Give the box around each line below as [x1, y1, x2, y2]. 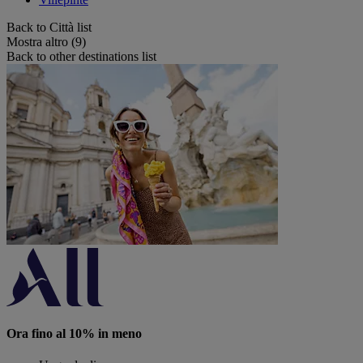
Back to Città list [6, 19, 92, 34]
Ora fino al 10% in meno [6, 326, 142, 340]
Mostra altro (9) [6, 34, 86, 49]
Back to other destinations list [6, 49, 156, 63]
